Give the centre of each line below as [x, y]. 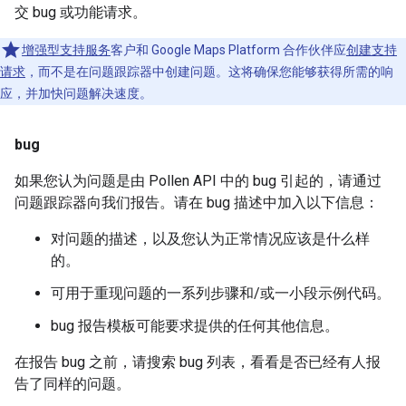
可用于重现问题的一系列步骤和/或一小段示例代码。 [221, 293]
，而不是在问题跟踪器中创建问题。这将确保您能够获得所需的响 [209, 71]
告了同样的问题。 [72, 383]
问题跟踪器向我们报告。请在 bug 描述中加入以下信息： [197, 202]
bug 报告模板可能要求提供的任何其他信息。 [195, 325]
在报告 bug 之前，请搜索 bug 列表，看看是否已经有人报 [198, 362]
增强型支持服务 [66, 49]
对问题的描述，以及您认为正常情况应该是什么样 [210, 238]
